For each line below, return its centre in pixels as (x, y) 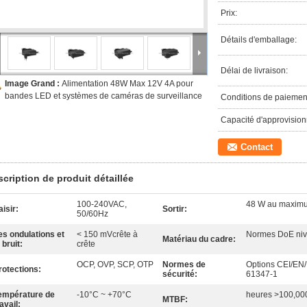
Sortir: (175, 209)
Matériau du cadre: (199, 239)
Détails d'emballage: (259, 40)
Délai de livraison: (254, 71)
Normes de (184, 265)
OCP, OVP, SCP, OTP (115, 265)
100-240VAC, (102, 204)
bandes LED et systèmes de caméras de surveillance (103, 96)
